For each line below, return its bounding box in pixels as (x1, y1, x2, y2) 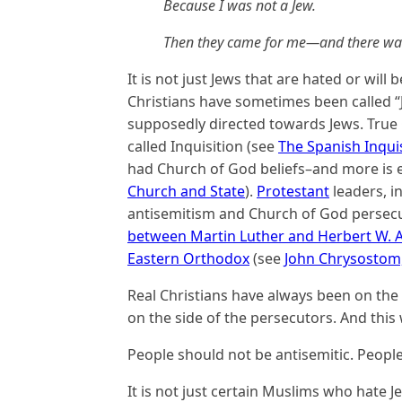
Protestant (257, 181, 329, 201)
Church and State (127, 181, 245, 201)
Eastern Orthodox (127, 249, 249, 268)
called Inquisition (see (127, 136, 278, 156)
